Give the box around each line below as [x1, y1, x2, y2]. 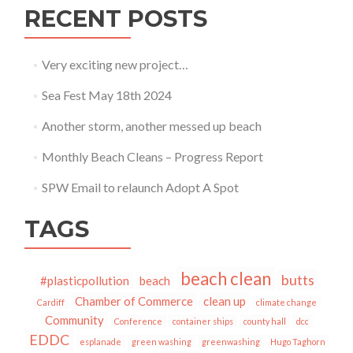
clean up [203, 294, 246, 308]
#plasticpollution [39, 273, 129, 288]
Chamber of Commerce [75, 294, 193, 308]
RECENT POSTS [24, 5, 207, 32]
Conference [114, 316, 162, 326]
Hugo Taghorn [269, 336, 325, 347]
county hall [243, 316, 286, 326]
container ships [173, 316, 233, 326]
